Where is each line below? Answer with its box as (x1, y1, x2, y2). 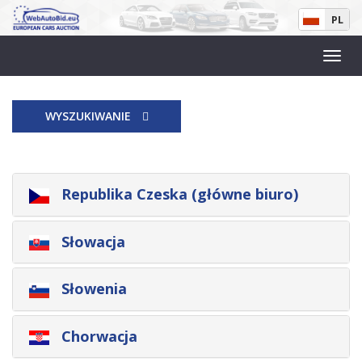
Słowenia (57, 279, 127, 299)
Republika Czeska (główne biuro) (57, 184, 298, 204)
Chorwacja (57, 326, 137, 346)
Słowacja (57, 231, 125, 251)
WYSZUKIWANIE (44, 108, 134, 124)
